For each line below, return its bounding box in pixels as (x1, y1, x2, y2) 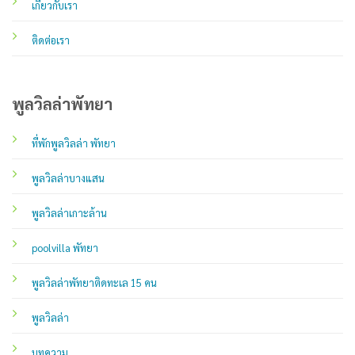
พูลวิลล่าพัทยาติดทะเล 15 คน (31, 276, 157, 290)
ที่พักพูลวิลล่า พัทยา (31, 136, 116, 151)
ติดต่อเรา (31, 32, 70, 47)
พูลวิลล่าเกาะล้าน (31, 206, 107, 220)
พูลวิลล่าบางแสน (31, 171, 105, 185)
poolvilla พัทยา (31, 241, 98, 255)
